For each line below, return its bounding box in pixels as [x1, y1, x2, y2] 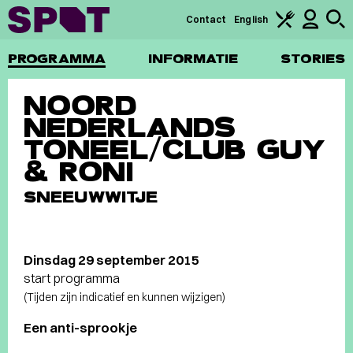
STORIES [281, 50, 345, 67]
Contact [185, 13, 227, 25]
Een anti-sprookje [24, 319, 137, 336]
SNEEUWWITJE [24, 187, 158, 207]
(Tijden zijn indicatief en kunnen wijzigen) [24, 290, 225, 304]
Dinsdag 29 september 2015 [24, 251, 199, 268]
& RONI [24, 154, 133, 190]
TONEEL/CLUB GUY [24, 132, 326, 168]
